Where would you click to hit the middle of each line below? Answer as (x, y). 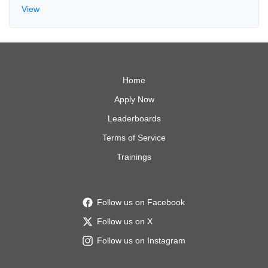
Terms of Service (134, 138)
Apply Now (134, 99)
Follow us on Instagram (141, 240)
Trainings (134, 157)
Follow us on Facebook (141, 202)
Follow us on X (124, 221)
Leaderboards (134, 118)
